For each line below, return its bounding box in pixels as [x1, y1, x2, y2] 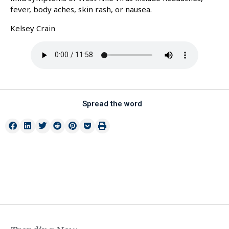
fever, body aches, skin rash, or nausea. [10, 4, 152, 15]
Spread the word [82, 99, 142, 108]
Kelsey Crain [10, 22, 55, 33]
